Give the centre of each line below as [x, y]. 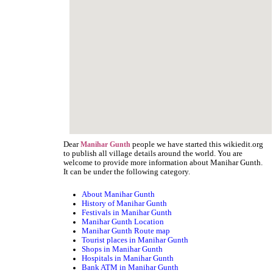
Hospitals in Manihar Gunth [128, 259]
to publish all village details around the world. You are [153, 153]
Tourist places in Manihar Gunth [135, 240]
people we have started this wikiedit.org [197, 144]
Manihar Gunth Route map [126, 231]
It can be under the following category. [127, 172]
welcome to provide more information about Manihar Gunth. [163, 162]
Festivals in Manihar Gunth [127, 213]
